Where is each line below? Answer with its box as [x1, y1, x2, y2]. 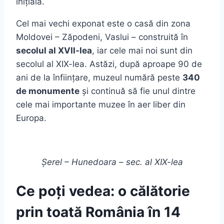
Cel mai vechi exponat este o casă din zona [16, 18, 190, 28]
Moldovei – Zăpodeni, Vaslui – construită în [16, 31, 188, 42]
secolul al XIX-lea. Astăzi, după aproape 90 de [16, 58, 202, 69]
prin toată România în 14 [16, 203, 180, 220]
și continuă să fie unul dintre [79, 85, 195, 96]
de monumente [16, 85, 79, 96]
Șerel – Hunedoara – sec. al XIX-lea [41, 156, 183, 167]
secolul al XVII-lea [16, 45, 92, 55]
